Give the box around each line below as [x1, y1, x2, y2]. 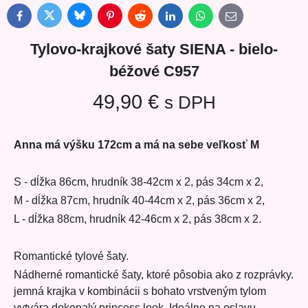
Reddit [139, 13, 165, 24]
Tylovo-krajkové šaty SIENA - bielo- [30, 40, 278, 58]
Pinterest [109, 13, 145, 24]
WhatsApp [199, 13, 241, 24]
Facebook [18, 13, 58, 24]
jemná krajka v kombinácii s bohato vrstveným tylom [14, 285, 266, 297]
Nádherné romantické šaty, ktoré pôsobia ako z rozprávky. [14, 268, 294, 280]
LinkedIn [169, 13, 203, 24]
